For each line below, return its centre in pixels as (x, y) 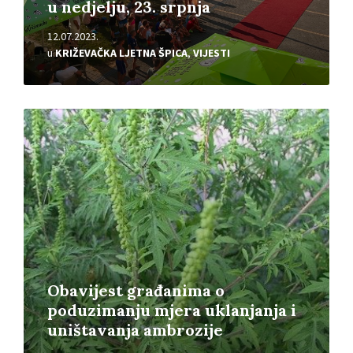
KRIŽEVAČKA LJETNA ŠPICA (121, 53)
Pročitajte (50, 115)
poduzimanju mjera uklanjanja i (172, 310)
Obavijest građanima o (136, 291)
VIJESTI (212, 53)
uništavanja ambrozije (135, 330)
